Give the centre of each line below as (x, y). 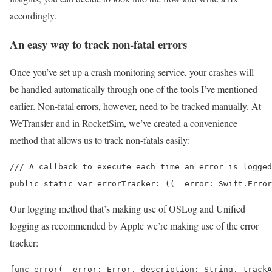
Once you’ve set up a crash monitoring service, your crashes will (132, 72)
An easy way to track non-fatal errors (98, 44)
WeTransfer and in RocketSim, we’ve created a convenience (124, 123)
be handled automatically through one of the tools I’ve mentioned (134, 89)
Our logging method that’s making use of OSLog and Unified (127, 209)
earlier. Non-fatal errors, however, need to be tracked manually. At (135, 106)
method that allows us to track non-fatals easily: (100, 140)
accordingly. (33, 15)
